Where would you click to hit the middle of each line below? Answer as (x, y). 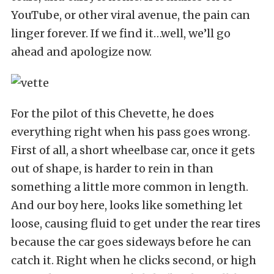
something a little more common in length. (130, 187)
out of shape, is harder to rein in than (112, 168)
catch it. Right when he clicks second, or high (134, 260)
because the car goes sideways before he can (131, 242)
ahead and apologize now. (81, 51)
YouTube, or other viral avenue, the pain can (131, 15)
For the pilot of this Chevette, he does (113, 113)
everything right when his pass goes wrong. (131, 131)
